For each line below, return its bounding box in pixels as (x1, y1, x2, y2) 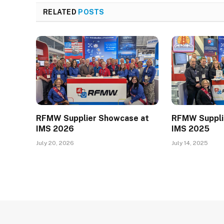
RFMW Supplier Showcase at (36, 113, 149, 123)
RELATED (43, 8, 78, 16)
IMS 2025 (171, 124, 210, 134)
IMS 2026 (36, 124, 74, 134)
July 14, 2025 (171, 139, 208, 147)
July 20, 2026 (36, 139, 74, 147)
